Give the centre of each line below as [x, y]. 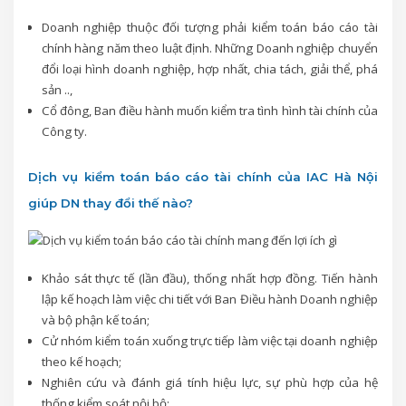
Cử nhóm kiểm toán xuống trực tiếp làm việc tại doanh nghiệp [209, 341]
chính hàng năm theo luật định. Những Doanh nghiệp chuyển [209, 48]
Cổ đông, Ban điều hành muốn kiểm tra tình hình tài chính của [209, 110]
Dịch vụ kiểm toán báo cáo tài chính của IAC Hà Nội [203, 176]
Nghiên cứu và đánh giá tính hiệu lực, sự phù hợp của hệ [209, 383]
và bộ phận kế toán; [95, 320]
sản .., [57, 89]
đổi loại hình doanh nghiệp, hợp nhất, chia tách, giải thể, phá [209, 68]
